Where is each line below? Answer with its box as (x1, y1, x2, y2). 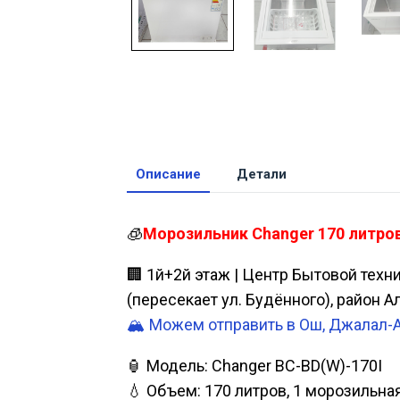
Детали (237, 166, 287, 183)
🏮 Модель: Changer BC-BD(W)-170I (127, 356, 382, 376)
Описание (136, 166, 201, 183)
